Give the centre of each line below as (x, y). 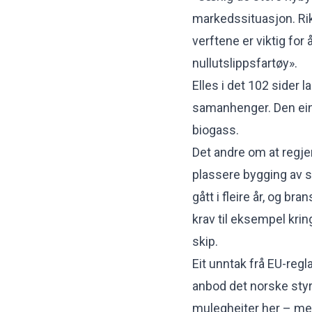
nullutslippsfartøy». (245, 63)
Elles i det (219, 85)
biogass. (216, 130)
